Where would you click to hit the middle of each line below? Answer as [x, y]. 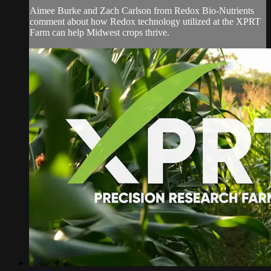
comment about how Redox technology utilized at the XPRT [145, 21]
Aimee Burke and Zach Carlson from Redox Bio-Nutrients [142, 10]
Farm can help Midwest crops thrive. [100, 32]
